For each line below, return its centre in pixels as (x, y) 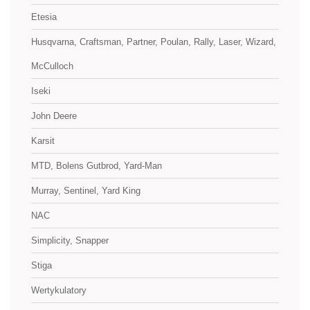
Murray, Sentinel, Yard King (86, 191)
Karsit (43, 141)
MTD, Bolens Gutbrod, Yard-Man (97, 166)
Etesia (44, 17)
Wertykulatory (59, 290)
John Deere (54, 116)
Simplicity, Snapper (70, 240)
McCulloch (52, 66)
